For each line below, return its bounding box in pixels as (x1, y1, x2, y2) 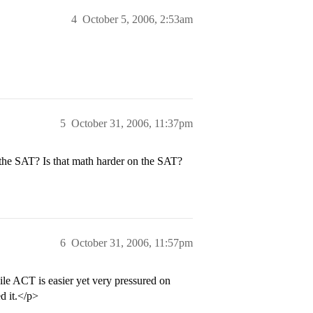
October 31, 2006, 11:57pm (71, 237, 193, 249)
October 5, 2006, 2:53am (82, 13, 193, 25)
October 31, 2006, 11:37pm (71, 117, 193, 129)
